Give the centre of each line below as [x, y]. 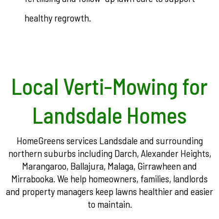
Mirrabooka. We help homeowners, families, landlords [109, 178]
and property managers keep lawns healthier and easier [109, 191]
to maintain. [109, 204]
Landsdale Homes [109, 115]
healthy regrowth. [58, 18]
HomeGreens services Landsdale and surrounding [109, 140]
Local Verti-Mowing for [109, 86]
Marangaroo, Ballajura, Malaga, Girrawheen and [109, 166]
